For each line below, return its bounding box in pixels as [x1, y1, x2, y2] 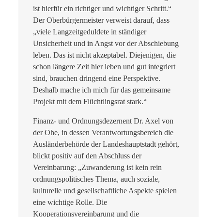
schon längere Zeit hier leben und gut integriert [33, 62, 175, 71]
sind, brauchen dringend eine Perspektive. [33, 74, 160, 83]
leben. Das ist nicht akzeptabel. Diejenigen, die [33, 51, 176, 60]
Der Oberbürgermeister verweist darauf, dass [33, 16, 170, 25]
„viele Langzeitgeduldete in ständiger [33, 28, 146, 36]
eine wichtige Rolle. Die [33, 198, 107, 207]
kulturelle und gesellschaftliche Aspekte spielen [33, 186, 177, 195]
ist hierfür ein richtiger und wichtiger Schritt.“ [33, 4, 171, 13]
